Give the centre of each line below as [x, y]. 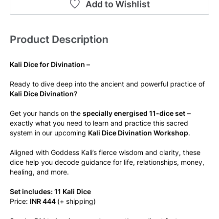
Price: [20, 201]
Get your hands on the [46, 113]
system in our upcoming [49, 133]
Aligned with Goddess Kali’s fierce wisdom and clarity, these [105, 152]
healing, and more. [39, 172]
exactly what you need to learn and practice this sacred [99, 123]
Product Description [59, 39]
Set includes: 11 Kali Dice [50, 191]
